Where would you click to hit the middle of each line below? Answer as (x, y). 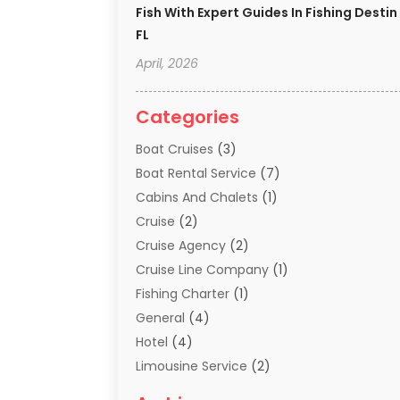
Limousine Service (192, 366)
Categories (187, 117)
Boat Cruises (175, 149)
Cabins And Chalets (197, 197)
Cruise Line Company (202, 269)
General (160, 317)
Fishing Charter (183, 293)
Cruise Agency (181, 245)
